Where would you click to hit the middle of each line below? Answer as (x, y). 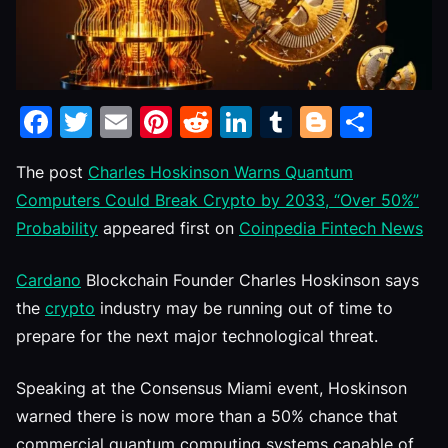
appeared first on (168, 228)
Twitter (146, 121)
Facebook (126, 121)
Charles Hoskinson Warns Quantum (220, 172)
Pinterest (240, 121)
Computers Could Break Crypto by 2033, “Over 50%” (217, 200)
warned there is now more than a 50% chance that (207, 416)
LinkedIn (315, 121)
